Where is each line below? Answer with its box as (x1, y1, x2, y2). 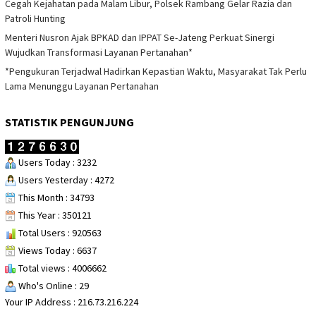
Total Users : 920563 (16, 226, 102, 239)
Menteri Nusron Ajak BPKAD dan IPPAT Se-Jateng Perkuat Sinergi (5, 31, 274, 44)
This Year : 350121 (16, 208, 92, 221)
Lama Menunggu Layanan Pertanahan (5, 80, 159, 93)
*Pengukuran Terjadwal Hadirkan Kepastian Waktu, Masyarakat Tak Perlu (5, 65, 307, 78)
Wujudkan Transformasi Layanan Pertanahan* (5, 46, 193, 59)
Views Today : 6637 (16, 243, 97, 257)
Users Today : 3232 (16, 155, 97, 169)
